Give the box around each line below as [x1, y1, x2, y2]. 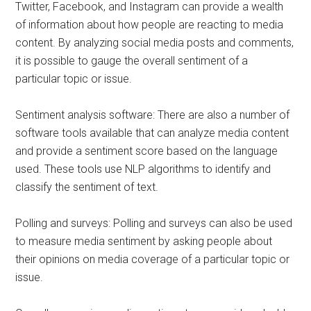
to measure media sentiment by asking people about [15, 235, 273, 248]
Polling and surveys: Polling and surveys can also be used [15, 217, 293, 230]
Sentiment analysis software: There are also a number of [15, 108, 290, 121]
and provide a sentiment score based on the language [15, 144, 278, 158]
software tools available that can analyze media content [15, 126, 289, 140]
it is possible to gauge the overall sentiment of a [15, 54, 249, 67]
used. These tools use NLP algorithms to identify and [15, 162, 271, 176]
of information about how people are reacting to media [15, 18, 284, 31]
